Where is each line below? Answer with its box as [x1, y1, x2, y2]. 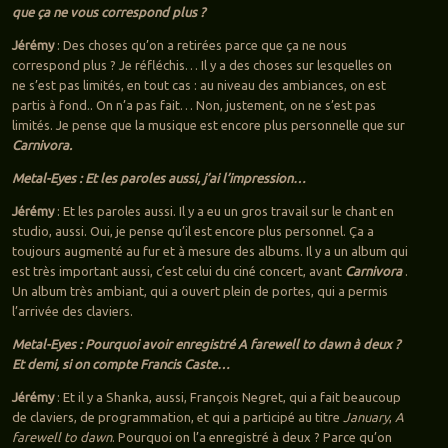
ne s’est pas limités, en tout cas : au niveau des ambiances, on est [11, 78, 386, 93]
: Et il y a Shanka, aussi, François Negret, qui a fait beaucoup [53, 390, 401, 405]
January [342, 410, 389, 425]
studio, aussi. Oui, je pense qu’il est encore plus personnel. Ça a [11, 224, 374, 239]
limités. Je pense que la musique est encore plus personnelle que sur [11, 118, 405, 133]
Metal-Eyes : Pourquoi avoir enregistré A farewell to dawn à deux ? [11, 337, 400, 352]
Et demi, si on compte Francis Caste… [11, 357, 230, 372]
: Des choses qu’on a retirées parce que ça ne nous [53, 38, 347, 53]
